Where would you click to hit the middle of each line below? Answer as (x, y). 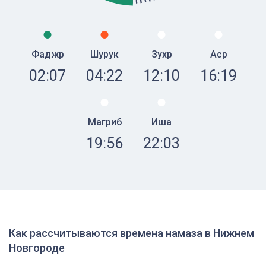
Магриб (104, 122)
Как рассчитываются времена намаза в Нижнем (132, 233)
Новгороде (37, 248)
